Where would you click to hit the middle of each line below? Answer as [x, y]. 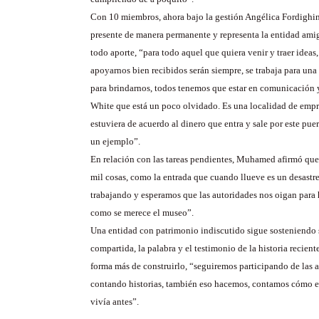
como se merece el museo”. [142, 213]
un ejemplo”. [115, 141]
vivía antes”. [115, 302]
